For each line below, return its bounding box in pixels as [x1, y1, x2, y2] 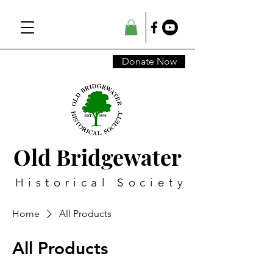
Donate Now [121, 55, 177, 68]
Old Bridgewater [13, 142, 182, 172]
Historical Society [15, 175, 188, 190]
